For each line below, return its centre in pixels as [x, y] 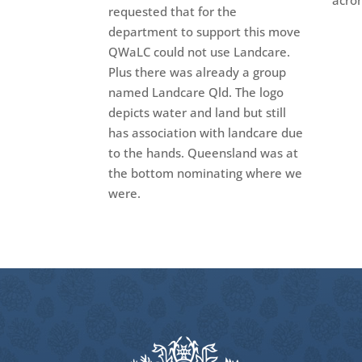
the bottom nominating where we [206, 173]
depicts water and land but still [198, 112]
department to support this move [205, 31]
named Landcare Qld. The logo [196, 92]
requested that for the [173, 11]
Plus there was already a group [198, 72]
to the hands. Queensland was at [204, 152]
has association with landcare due [206, 132]
